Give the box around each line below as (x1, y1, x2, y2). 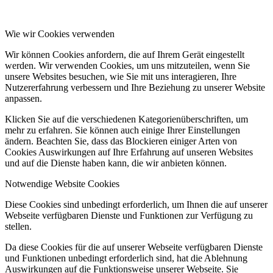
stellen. (5, 221, 32, 232)
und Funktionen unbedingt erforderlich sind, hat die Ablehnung (5, 252, 247, 263)
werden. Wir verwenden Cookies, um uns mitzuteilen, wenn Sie (5, 60, 250, 71)
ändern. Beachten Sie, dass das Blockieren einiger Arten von (5, 135, 237, 146)
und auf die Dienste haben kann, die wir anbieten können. (5, 157, 227, 168)
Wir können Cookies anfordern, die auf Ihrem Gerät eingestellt (5, 49, 244, 60)
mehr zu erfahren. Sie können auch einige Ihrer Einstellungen (5, 124, 240, 135)
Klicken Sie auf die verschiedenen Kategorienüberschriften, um (5, 113, 248, 124)
